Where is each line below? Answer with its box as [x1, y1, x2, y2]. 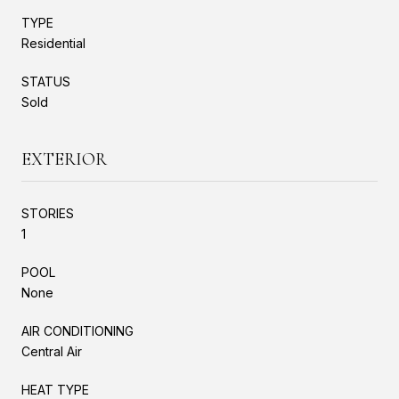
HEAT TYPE [21, 381, 89, 397]
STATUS [21, 73, 70, 89]
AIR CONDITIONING [21, 322, 134, 338]
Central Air [21, 343, 82, 359]
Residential [21, 35, 85, 51]
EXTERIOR [21, 148, 107, 170]
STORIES [21, 205, 74, 221]
